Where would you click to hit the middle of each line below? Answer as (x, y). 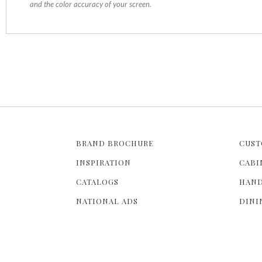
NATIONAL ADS (107, 201)
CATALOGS (97, 181)
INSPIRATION (104, 162)
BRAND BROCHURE (115, 143)
